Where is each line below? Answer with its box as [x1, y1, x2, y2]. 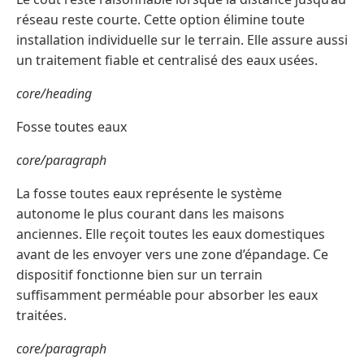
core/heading [16, 84, 92, 103]
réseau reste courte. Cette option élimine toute [16, 11, 305, 29]
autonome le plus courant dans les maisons [16, 205, 284, 223]
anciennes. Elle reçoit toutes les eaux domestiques [16, 225, 325, 244]
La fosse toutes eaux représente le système [16, 184, 282, 203]
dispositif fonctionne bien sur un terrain [16, 266, 262, 284]
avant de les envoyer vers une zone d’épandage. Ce [16, 245, 328, 264]
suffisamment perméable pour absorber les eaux [16, 286, 318, 305]
